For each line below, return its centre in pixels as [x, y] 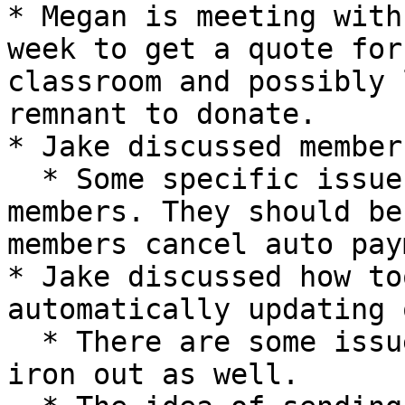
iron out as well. [153, 374]
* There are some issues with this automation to [24, 342]
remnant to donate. [162, 114]
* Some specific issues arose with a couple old [24, 179]
